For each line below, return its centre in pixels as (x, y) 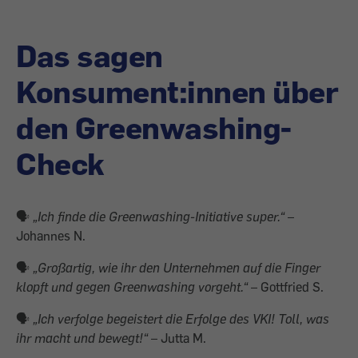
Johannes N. (51, 235)
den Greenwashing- (154, 127)
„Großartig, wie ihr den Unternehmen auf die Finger (175, 267)
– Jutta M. (177, 338)
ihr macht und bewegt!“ (82, 338)
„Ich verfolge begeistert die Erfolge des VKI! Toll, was (181, 318)
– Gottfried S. (286, 286)
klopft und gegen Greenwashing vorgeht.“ (132, 286)
